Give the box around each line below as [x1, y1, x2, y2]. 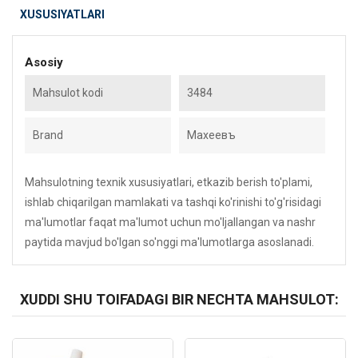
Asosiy [25, 55, 63, 70]
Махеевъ [187, 129, 236, 141]
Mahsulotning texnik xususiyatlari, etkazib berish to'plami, [25, 176, 312, 189]
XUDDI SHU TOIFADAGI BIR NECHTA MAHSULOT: [19, 291, 339, 308]
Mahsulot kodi [33, 86, 103, 99]
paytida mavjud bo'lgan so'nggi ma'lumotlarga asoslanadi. [25, 236, 314, 249]
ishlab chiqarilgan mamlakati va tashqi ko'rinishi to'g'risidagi [25, 196, 321, 209]
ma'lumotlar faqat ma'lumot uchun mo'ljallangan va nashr [25, 216, 316, 229]
